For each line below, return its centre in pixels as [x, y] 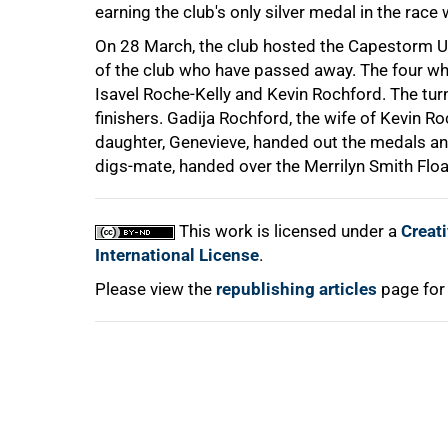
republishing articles [296, 289]
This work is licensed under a [288, 231]
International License [177, 255]
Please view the [155, 289]
